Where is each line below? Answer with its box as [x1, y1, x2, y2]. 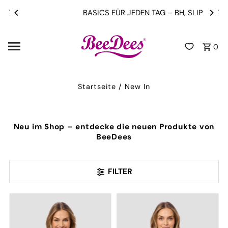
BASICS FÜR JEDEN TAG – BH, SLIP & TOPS [46, 8, 195, 18]
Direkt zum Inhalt [10, 8, 77, 17]
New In [124, 81, 150, 91]
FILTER [107, 166, 132, 177]
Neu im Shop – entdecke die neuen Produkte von [13, 122, 215, 132]
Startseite [77, 81, 116, 91]
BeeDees [96, 132, 132, 142]
